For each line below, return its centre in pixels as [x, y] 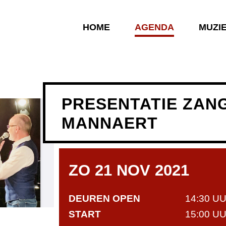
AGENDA [154, 27]
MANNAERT [110, 123]
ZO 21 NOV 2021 [129, 171]
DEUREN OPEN [105, 198]
